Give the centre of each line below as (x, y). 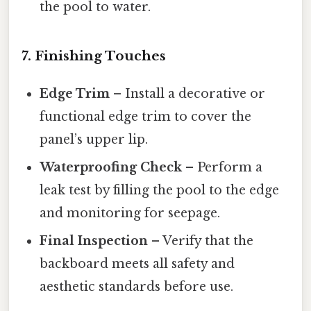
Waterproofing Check (111, 168)
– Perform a (222, 168)
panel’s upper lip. (94, 140)
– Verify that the (201, 241)
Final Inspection (94, 241)
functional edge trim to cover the (146, 117)
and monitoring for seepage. (130, 213)
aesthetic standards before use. (137, 287)
